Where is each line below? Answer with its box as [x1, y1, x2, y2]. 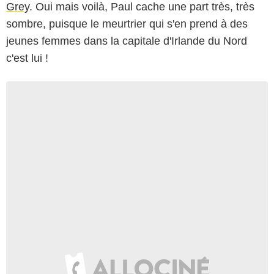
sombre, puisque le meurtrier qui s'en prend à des [6, 17, 248, 30]
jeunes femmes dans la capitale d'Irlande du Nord [6, 34, 247, 47]
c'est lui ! [6, 51, 48, 64]
